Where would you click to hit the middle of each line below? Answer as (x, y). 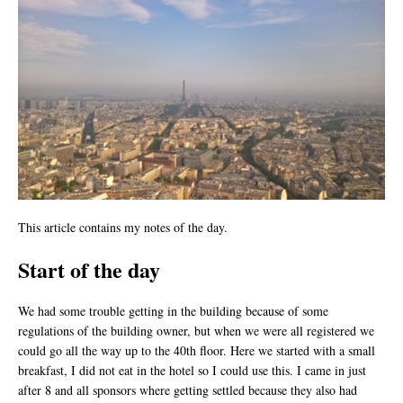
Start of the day (89, 269)
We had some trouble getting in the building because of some (173, 310)
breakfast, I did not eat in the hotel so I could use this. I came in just (192, 370)
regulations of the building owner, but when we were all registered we (196, 330)
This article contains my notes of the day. (123, 227)
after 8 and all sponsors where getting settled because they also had (188, 390)
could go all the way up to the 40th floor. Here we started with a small (197, 350)
